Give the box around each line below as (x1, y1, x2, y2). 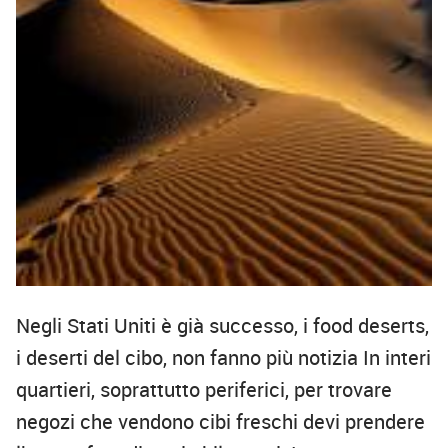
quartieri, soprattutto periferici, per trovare (16, 376, 392, 404)
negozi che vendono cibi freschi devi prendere (16, 408, 425, 436)
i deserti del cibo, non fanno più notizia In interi (16, 344, 431, 372)
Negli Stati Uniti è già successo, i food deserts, (16, 312, 429, 340)
